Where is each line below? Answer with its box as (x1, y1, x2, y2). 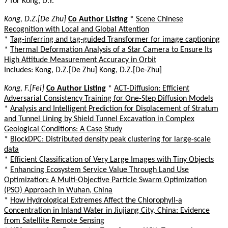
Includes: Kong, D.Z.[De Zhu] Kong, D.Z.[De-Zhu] (4, 66, 162, 74)
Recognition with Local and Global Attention (4, 25, 149, 34)
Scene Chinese (136, 15, 183, 23)
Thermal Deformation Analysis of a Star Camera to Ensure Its (10, 45, 212, 54)
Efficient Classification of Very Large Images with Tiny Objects (10, 155, 214, 164)
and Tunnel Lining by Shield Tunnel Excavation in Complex (4, 115, 194, 123)
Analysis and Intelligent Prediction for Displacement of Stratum (10, 104, 218, 113)
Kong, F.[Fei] (4, 84, 44, 93)
